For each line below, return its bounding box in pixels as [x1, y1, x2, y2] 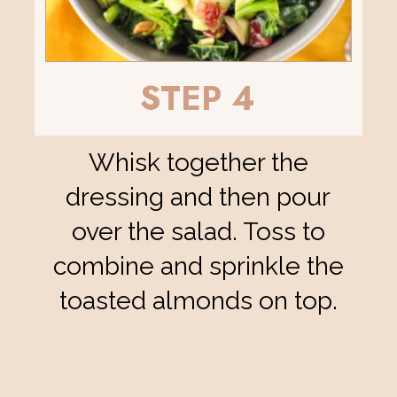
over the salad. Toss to [71, 215, 325, 246]
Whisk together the [88, 146, 308, 177]
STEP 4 [140, 73, 256, 122]
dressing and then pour [66, 181, 331, 212]
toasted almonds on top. [58, 284, 338, 315]
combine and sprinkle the [52, 250, 344, 281]
